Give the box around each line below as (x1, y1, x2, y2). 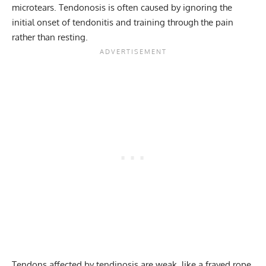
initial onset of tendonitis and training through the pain (12, 17, 233, 28)
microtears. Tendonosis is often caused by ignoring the (12, 2, 232, 14)
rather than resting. (12, 31, 88, 43)
